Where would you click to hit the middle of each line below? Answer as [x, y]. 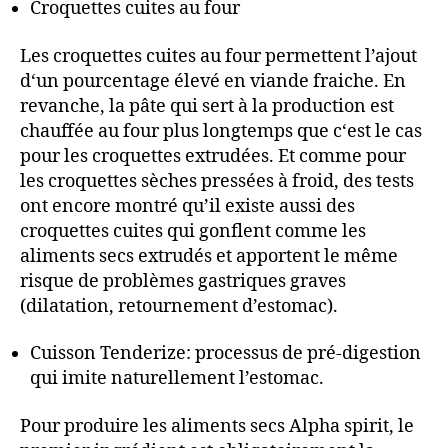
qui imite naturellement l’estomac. [177, 379]
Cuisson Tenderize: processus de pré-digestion [225, 354]
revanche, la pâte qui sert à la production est [207, 106]
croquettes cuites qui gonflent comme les [193, 231]
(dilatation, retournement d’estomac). [179, 306]
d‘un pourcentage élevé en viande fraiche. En [213, 81]
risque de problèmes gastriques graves [183, 281]
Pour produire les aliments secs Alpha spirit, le [217, 426]
